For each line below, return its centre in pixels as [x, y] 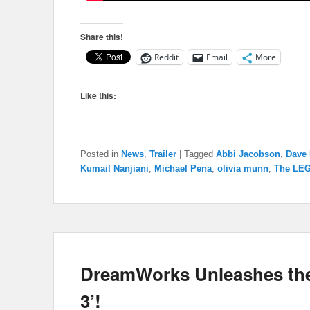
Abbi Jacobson [248, 154]
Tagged [199, 154]
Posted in [99, 154]
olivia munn [243, 169]
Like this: [98, 96]
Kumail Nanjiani [115, 169]
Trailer [163, 154]
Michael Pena [183, 169]
